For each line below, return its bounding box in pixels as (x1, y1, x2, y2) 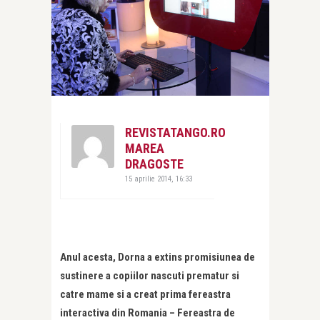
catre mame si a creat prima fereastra (60, 288, 231, 301)
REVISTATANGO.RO (125, 125, 226, 141)
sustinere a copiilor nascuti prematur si (60, 269, 239, 283)
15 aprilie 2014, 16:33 (125, 174, 192, 184)
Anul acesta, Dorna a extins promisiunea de (60, 251, 255, 264)
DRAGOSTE (125, 156, 184, 172)
